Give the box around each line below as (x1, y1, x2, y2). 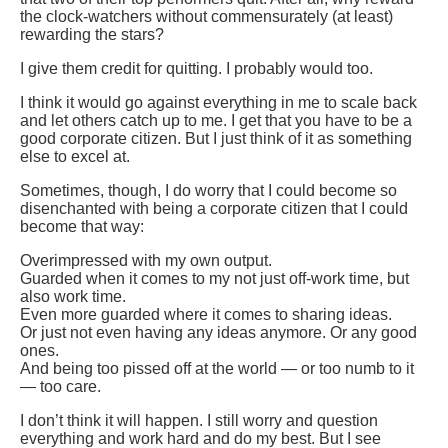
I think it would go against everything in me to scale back (20, 94, 417, 112)
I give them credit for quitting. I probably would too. (20, 60, 373, 78)
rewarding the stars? (20, 26, 164, 44)
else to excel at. (20, 148, 130, 166)
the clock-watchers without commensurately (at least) (20, 8, 393, 26)
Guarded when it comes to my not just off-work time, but (20, 270, 409, 288)
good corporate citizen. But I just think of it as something (20, 130, 412, 148)
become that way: (20, 218, 144, 236)
